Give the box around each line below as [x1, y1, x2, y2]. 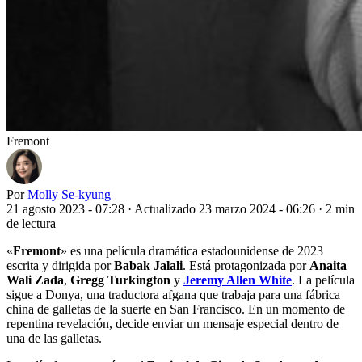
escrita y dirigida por [6, 258, 114, 272]
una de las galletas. [6, 330, 102, 345]
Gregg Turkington [70, 272, 170, 287]
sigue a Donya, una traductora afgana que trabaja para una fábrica [6, 287, 340, 301]
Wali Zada [6, 272, 64, 287]
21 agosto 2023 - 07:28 [6, 201, 124, 216]
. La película [292, 272, 355, 287]
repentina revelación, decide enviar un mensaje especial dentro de [6, 316, 339, 330]
